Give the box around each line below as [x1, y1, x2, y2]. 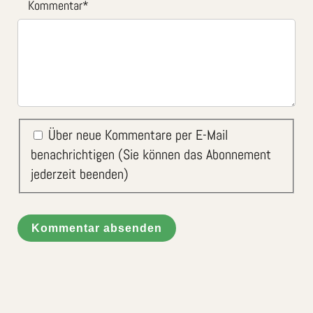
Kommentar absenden [31, 221, 162, 235]
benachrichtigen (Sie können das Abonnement [31, 145, 272, 163]
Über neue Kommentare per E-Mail [48, 125, 228, 144]
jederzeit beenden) [31, 164, 129, 183]
